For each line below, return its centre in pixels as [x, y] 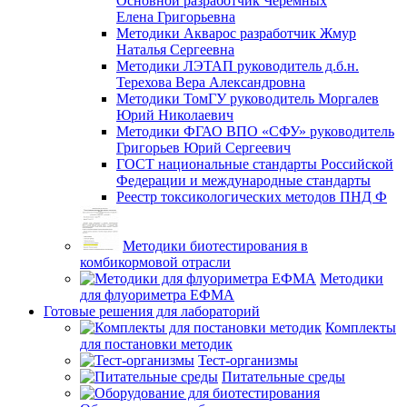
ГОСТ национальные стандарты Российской [255, 164]
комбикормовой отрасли [155, 262]
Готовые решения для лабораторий [152, 311]
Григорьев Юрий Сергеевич [203, 148]
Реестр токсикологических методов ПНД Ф [252, 197]
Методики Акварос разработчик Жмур [236, 33]
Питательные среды [283, 377]
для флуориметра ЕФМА [157, 295]
